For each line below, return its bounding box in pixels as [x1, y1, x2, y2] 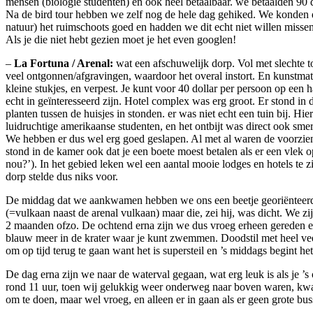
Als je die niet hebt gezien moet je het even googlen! [6, 33, 236, 45]
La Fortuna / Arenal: [14, 57, 113, 69]
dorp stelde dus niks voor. [6, 170, 118, 182]
